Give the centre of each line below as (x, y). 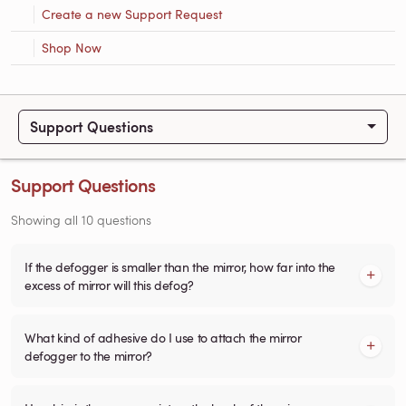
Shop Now (72, 47)
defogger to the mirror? (88, 355)
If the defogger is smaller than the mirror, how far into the (180, 266)
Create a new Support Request (132, 14)
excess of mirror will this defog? (109, 284)
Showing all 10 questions (81, 219)
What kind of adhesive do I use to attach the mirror (163, 337)
